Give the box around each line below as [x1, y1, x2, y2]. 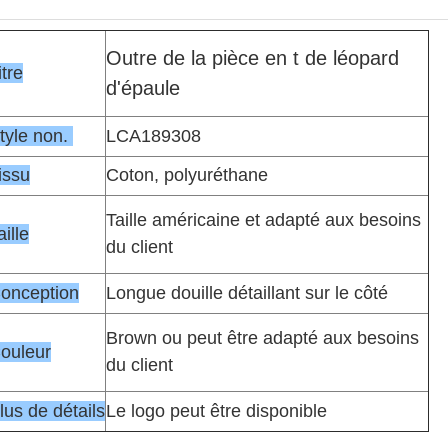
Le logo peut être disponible [106, 401, 327, 421]
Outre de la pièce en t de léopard [106, 47, 399, 69]
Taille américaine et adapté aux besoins [106, 210, 421, 230]
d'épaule [106, 77, 180, 99]
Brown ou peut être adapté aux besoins [106, 328, 419, 348]
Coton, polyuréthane [106, 165, 268, 185]
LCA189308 [106, 126, 201, 146]
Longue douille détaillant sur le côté [106, 283, 388, 303]
